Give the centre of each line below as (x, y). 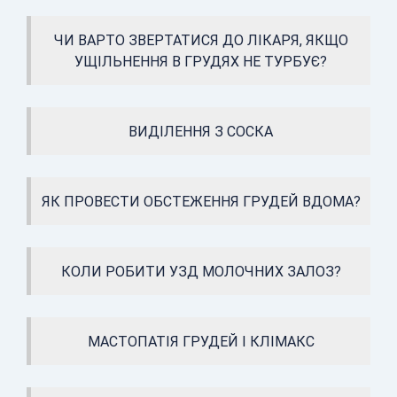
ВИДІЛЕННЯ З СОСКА (201, 132)
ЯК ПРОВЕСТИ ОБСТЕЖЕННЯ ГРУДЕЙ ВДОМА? (201, 202)
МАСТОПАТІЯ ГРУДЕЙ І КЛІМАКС (201, 342)
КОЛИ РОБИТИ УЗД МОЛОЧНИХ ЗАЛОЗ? (201, 272)
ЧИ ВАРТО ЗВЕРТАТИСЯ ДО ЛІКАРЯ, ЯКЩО (201, 40)
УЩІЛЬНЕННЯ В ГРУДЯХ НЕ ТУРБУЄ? (201, 62)
